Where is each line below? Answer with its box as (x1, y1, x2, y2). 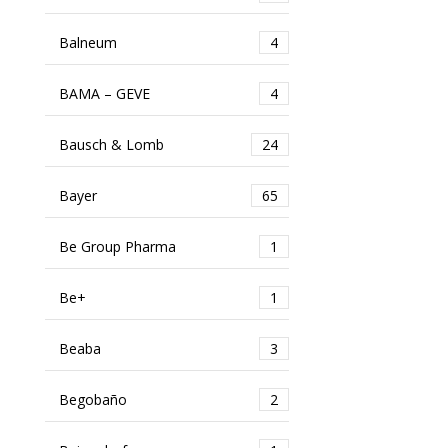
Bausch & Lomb (58, 134, 164, 154)
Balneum (58, 32, 117, 52)
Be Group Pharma (58, 236, 176, 256)
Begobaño (58, 389, 127, 409)
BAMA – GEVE (58, 83, 150, 103)
